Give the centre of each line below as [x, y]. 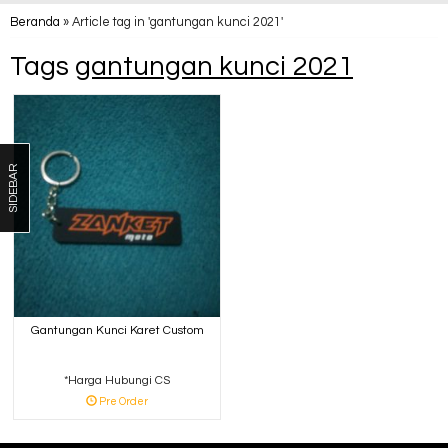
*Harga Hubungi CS [117, 380]
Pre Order [122, 401]
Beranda [35, 22]
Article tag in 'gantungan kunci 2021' [177, 22]
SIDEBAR [13, 187]
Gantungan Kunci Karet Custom [117, 330]
